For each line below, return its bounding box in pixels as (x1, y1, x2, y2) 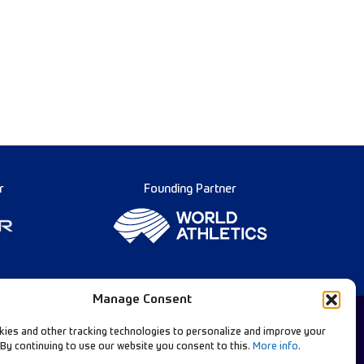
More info (253, 342, 298, 352)
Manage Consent (92, 293, 192, 305)
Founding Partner (143, 184, 236, 195)
